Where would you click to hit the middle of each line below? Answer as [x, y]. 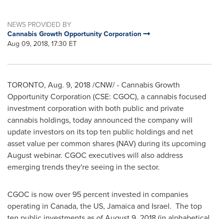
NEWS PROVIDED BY [39, 24]
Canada [63, 206]
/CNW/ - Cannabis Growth [135, 85]
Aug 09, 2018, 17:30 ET [42, 44]
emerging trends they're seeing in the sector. [84, 167]
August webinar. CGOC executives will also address [95, 155]
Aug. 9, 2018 [69, 85]
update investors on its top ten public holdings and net [100, 132]
